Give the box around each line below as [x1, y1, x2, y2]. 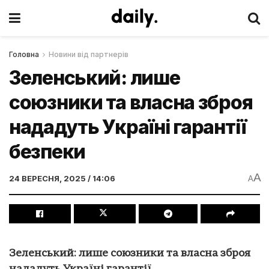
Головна [9, 50, 39, 59]
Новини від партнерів [49, 50, 128, 59]
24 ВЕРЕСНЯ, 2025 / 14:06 [9, 173, 115, 183]
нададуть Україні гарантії [9, 115, 246, 139]
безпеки [9, 140, 86, 163]
